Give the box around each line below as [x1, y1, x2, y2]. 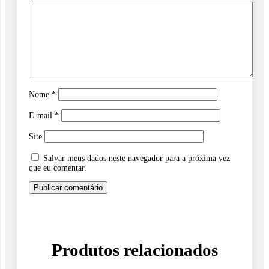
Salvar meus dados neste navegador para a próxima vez [43, 153, 230, 163]
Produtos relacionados [51, 240, 218, 259]
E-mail [29, 110, 55, 120]
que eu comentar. [29, 163, 86, 172]
